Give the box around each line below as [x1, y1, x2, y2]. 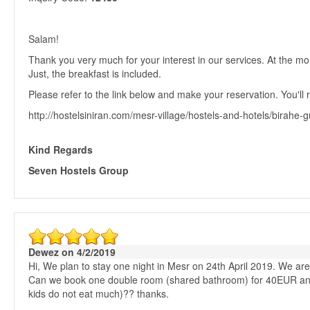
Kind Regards [28, 142, 93, 156]
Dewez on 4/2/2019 [28, 244, 116, 259]
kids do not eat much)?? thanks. [28, 286, 169, 300]
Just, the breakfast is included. [28, 66, 161, 80]
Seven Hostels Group [28, 163, 129, 177]
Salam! [28, 31, 59, 46]
